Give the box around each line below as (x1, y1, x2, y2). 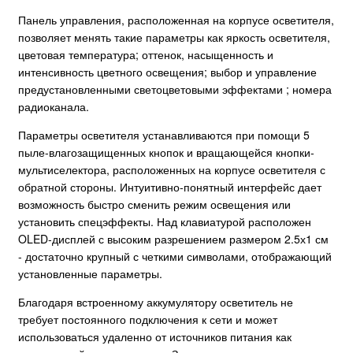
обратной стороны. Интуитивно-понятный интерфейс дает (18, 179, 321, 195)
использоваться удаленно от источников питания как (18, 329, 292, 345)
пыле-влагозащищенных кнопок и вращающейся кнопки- (18, 144, 314, 161)
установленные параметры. (18, 266, 162, 282)
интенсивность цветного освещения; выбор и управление (18, 64, 317, 80)
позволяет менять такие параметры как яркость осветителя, (18, 29, 330, 46)
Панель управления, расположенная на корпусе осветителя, (18, 12, 334, 28)
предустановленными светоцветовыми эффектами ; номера (18, 81, 332, 98)
